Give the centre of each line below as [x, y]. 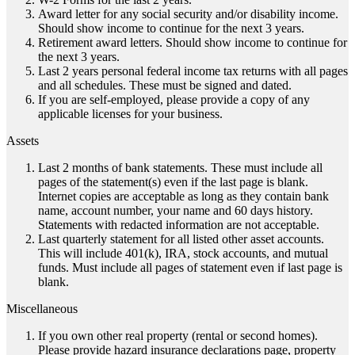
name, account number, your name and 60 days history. [176, 211]
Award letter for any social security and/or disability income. [188, 14]
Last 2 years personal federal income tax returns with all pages [193, 71]
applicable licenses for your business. [130, 114]
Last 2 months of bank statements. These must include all [180, 168]
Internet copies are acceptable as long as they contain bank [183, 197]
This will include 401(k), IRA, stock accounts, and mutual [183, 254]
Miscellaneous [42, 309]
